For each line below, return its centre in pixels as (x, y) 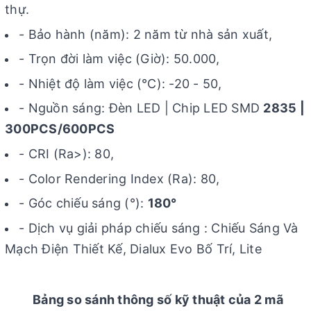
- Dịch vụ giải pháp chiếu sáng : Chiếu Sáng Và (159, 228)
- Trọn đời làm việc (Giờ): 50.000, (119, 59)
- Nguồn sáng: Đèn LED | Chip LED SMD (141, 108)
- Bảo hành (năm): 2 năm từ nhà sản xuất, (145, 34)
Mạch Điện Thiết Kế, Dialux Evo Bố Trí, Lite (133, 249)
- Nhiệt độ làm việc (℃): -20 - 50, (120, 83)
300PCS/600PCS (60, 129)
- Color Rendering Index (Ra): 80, (119, 178)
